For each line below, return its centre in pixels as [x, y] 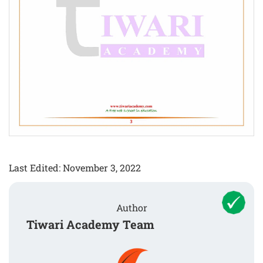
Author [131, 207]
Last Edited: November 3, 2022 [75, 167]
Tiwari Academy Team [90, 224]
